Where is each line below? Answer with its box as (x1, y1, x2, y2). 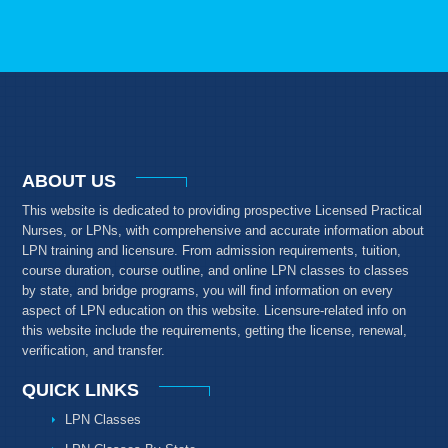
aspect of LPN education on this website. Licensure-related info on (22, 302, 407, 318)
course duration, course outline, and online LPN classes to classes (22, 262, 410, 278)
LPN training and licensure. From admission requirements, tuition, (22, 242, 402, 258)
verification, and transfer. (22, 342, 166, 358)
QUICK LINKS (22, 379, 140, 400)
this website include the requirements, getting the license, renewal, (22, 322, 408, 338)
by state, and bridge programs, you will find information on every (22, 282, 394, 298)
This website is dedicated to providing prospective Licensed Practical (22, 202, 423, 218)
